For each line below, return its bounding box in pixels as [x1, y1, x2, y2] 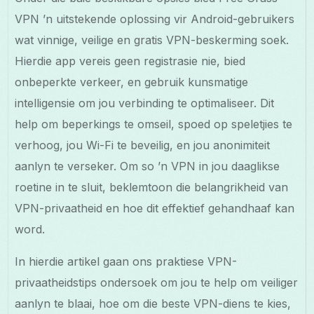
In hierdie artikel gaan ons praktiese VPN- [15, 254, 238, 269]
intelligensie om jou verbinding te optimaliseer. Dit [15, 96, 275, 111]
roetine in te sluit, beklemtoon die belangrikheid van [15, 180, 289, 195]
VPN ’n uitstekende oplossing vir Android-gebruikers [15, 12, 295, 27]
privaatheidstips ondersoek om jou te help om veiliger [15, 275, 299, 290]
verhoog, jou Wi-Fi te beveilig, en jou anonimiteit [15, 138, 271, 153]
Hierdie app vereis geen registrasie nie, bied [15, 54, 246, 69]
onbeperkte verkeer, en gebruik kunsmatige [15, 75, 249, 90]
